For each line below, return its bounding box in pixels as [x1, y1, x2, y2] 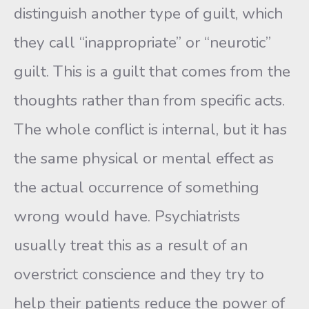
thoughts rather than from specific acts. [14, 90, 285, 111]
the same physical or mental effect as [14, 148, 274, 169]
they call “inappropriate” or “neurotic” [14, 32, 271, 53]
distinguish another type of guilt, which [14, 3, 283, 24]
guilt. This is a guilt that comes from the [14, 61, 290, 82]
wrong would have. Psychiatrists [14, 206, 240, 227]
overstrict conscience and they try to [14, 263, 264, 285]
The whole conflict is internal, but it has [14, 119, 287, 140]
